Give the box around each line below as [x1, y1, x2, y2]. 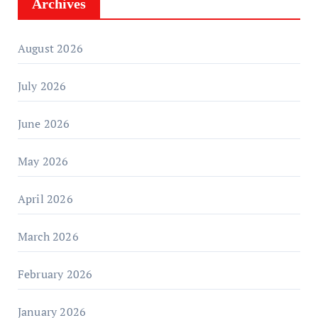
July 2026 [17, 77, 67, 94]
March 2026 [17, 228, 79, 244]
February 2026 [17, 265, 93, 282]
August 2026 [17, 40, 83, 56]
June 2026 [17, 115, 70, 131]
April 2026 [17, 190, 73, 207]
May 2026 [17, 153, 69, 169]
